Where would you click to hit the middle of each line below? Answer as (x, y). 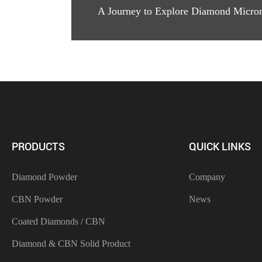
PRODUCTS (38, 146)
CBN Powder (37, 199)
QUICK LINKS (220, 146)
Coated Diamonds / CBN (58, 221)
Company (207, 177)
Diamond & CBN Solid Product (71, 243)
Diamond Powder (44, 177)
